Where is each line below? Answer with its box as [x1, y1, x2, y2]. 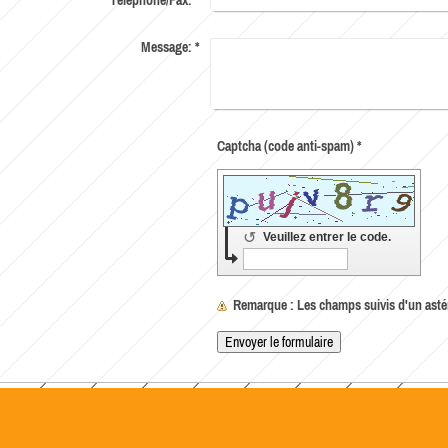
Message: [140, 39, 192, 56]
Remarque [233, 297, 288, 314]
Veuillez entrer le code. [263, 230, 395, 245]
